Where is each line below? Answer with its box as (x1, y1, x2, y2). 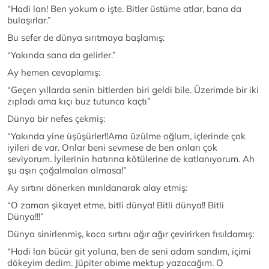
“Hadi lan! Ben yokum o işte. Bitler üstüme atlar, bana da (7, 3, 241, 15)
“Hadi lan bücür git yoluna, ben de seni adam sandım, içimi (7, 246, 251, 258)
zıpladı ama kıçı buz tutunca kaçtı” (7, 95, 151, 107)
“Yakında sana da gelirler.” (7, 49, 116, 61)
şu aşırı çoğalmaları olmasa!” (7, 165, 127, 177)
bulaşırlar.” (7, 14, 51, 26)
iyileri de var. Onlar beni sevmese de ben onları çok (7, 142, 217, 154)
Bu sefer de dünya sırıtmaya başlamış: (7, 32, 165, 44)
